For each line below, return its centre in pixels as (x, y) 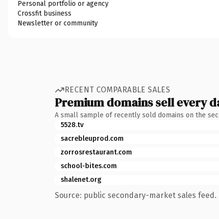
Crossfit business (44, 13)
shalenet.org (81, 179)
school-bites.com (89, 166)
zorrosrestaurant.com (96, 152)
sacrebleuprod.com (92, 138)
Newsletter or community (58, 23)
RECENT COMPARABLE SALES (118, 90)
